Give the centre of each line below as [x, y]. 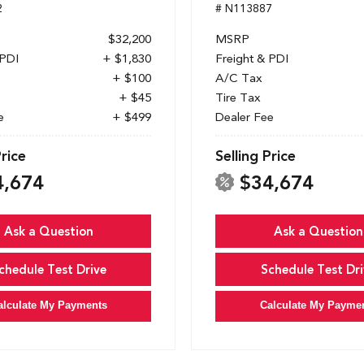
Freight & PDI [252, 59]
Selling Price [256, 156]
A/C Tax [239, 78]
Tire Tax [238, 98]
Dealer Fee [245, 117]
